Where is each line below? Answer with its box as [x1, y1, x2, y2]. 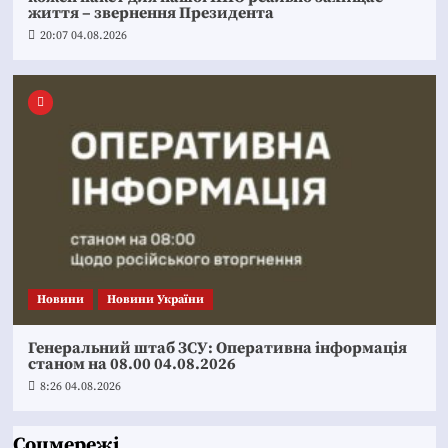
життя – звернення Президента [27, 2, 274, 23]
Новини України [106, 291, 204, 307]
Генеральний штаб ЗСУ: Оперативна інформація [27, 337, 407, 358]
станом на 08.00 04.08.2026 [27, 353, 236, 374]
